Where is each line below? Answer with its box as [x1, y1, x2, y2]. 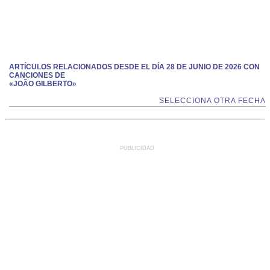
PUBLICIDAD [120, 145, 154, 151]
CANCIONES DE [9, 71, 65, 80]
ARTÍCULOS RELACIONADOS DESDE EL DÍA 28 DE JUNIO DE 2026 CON [9, 63, 260, 71]
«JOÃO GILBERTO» [9, 80, 77, 88]
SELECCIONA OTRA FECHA [159, 96, 266, 105]
